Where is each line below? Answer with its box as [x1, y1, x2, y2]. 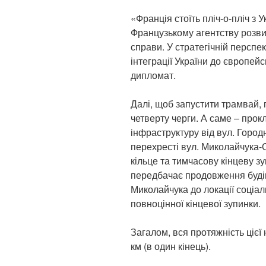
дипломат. [131, 68, 176, 83]
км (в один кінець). [131, 239, 211, 254]
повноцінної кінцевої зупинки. [131, 197, 261, 211]
